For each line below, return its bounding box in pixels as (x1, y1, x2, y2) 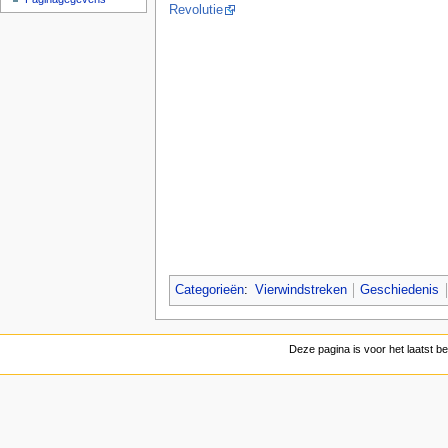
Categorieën (174, 282, 244, 297)
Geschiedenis (360, 282, 440, 297)
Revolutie (168, 2, 223, 17)
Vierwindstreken (254, 282, 347, 297)
